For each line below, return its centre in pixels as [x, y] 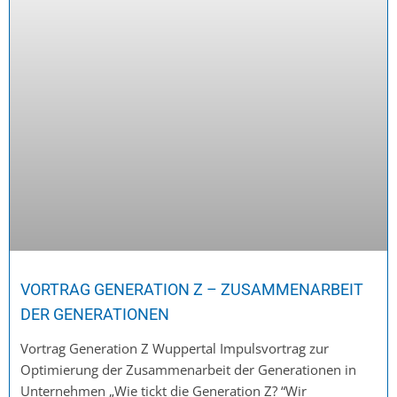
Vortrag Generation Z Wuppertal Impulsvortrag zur [175, 349]
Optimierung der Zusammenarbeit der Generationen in [188, 370]
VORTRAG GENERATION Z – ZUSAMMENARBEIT [192, 290]
